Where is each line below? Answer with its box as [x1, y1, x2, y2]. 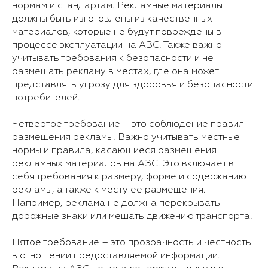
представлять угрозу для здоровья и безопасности [12, 80, 253, 90]
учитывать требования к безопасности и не [12, 53, 214, 63]
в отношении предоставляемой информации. [12, 251, 220, 261]
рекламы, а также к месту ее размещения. [12, 185, 206, 195]
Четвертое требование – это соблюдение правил [12, 119, 244, 129]
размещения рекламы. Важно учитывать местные [12, 132, 240, 142]
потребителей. [12, 93, 80, 103]
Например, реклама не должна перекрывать [12, 198, 220, 208]
